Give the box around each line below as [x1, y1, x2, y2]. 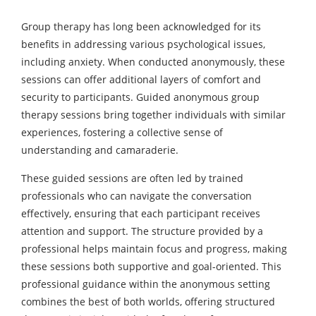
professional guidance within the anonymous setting [21, 276, 270, 291]
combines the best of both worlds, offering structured [21, 294, 275, 308]
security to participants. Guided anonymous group [21, 90, 260, 104]
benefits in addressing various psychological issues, [21, 37, 265, 51]
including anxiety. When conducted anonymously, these [21, 54, 285, 68]
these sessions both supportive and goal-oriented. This [21, 259, 281, 273]
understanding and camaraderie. [21, 142, 178, 157]
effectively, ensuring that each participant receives [21, 206, 260, 220]
